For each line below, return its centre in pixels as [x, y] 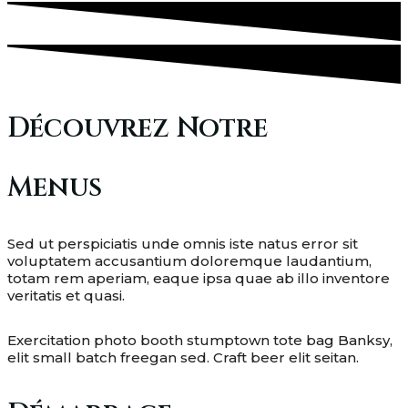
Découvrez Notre [138, 129]
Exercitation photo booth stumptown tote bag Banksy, [200, 341]
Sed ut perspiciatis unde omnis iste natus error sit [183, 244]
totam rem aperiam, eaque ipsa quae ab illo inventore [199, 279]
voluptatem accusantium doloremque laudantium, [189, 261]
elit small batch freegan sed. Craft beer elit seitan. [183, 358]
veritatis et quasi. [68, 296]
